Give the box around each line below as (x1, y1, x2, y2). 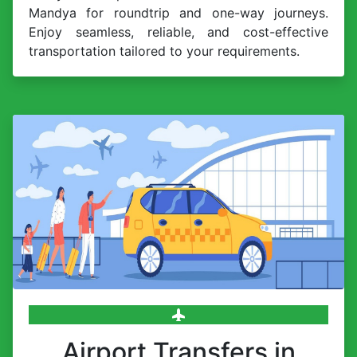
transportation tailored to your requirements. (29, 42, 300, 59)
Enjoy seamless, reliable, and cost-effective (29, 23, 328, 40)
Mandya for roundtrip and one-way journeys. (29, 4, 328, 21)
